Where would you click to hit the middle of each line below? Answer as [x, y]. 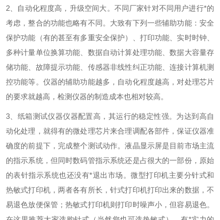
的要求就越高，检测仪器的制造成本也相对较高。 [87, 96]
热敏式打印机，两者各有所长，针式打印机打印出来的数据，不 [110, 190]
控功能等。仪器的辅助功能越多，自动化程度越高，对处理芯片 [110, 82]
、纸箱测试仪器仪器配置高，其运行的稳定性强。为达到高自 [112, 116]
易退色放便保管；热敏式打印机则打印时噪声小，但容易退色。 [110, 205]
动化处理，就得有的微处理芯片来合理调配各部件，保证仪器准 [110, 131]
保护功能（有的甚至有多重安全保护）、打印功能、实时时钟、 [110, 38]
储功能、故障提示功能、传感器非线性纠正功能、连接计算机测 [110, 67]
